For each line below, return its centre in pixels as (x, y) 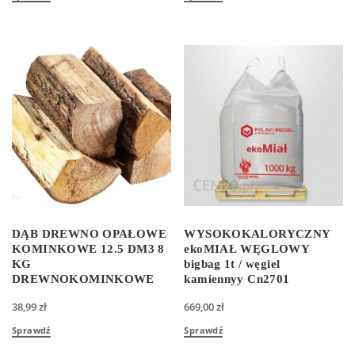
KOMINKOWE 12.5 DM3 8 (88, 249)
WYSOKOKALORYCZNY (257, 234)
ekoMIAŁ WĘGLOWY (247, 249)
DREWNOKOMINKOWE (83, 279)
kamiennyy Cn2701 (237, 279)
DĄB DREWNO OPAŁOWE (90, 234)
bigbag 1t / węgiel (232, 264)
